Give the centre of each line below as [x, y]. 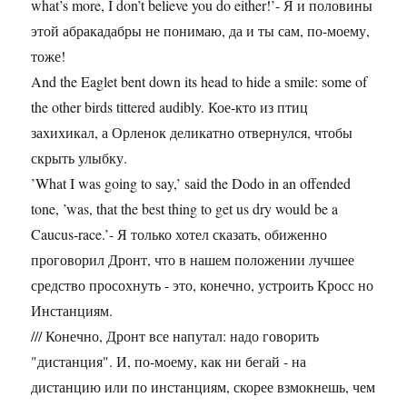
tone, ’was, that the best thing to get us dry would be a [185, 209]
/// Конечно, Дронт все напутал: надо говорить [175, 336]
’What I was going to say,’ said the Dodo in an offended [191, 184]
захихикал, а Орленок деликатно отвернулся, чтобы [192, 133]
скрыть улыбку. [79, 158]
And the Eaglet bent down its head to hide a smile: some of [199, 82]
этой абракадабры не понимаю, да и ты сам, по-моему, [201, 31]
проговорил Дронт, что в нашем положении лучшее [193, 260]
